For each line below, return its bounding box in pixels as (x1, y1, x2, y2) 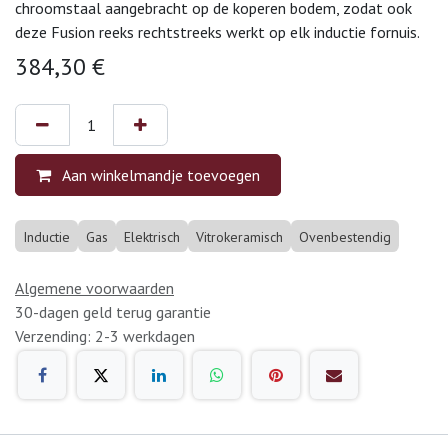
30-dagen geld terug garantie (15, 301, 211, 322)
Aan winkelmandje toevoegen (59, 164, 260, 185)
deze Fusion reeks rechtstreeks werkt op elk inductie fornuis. (15, 21, 420, 42)
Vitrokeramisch (196, 227, 283, 246)
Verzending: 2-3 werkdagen (15, 325, 195, 346)
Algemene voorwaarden (15, 277, 174, 298)
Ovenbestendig (299, 227, 391, 246)
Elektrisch (124, 227, 180, 246)
